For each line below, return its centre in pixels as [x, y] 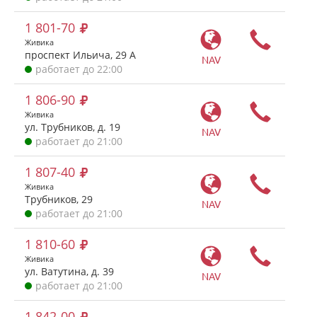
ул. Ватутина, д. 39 [69, 271]
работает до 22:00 [79, 69]
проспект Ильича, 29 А [80, 55]
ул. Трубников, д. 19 [73, 127]
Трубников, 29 [59, 199]
